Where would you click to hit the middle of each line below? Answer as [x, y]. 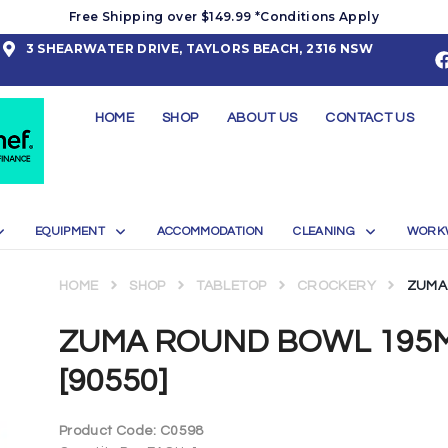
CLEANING [324, 232]
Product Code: [110, 431]
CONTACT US [370, 117]
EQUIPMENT [70, 232]
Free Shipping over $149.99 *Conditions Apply [224, 16]
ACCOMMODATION [210, 232]
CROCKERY [336, 286]
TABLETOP [231, 286]
